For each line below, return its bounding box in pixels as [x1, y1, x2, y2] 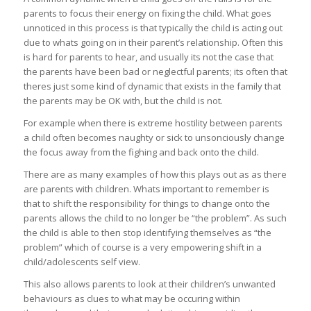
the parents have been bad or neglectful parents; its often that [23, 65, 287, 78]
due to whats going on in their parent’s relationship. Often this [23, 35, 283, 49]
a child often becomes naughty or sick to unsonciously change [23, 131, 285, 144]
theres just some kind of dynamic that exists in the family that [23, 79, 281, 92]
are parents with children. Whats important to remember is [23, 182, 269, 195]
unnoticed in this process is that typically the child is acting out [23, 21, 283, 34]
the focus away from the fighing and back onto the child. [23, 145, 259, 158]
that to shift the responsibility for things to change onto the [23, 196, 270, 210]
